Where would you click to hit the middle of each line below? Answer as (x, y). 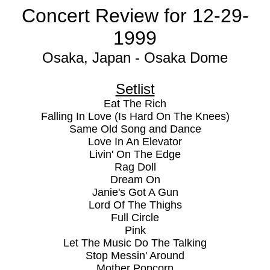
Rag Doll (135, 167)
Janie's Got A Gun (135, 192)
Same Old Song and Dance (135, 129)
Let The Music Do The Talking (135, 243)
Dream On (135, 180)
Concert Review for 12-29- (135, 16)
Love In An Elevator (135, 142)
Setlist (135, 89)
